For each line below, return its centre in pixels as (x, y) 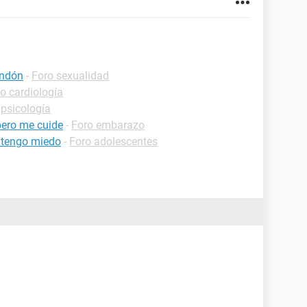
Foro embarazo (108, 125)
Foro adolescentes (113, 142)
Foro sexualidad (70, 76)
